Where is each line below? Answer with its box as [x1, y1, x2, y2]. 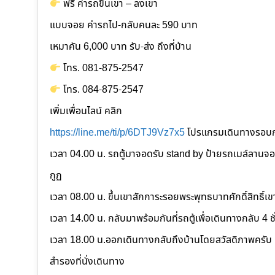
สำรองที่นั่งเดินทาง [50, 254, 125, 269]
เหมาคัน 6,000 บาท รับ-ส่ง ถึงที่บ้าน [50, 39, 192, 55]
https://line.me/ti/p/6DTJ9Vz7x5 [50, 125, 185, 141]
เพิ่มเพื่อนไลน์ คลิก [50, 104, 122, 119]
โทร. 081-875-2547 [61, 61, 144, 76]
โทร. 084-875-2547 [61, 82, 144, 98]
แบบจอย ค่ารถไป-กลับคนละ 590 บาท [50, 18, 198, 33]
